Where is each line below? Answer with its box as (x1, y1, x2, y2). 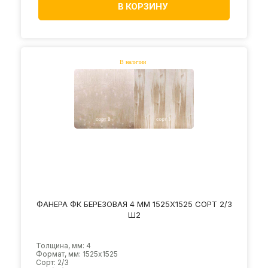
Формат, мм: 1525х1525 (36, 249, 118, 258)
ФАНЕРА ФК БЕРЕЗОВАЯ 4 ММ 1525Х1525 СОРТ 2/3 (36, 199, 232, 209)
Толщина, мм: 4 (36, 241, 91, 250)
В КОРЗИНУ (118, 1, 168, 11)
